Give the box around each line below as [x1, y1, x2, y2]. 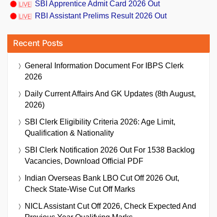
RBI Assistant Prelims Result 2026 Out [35, 11, 167, 20]
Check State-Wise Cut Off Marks [25, 185, 135, 193]
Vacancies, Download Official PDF [25, 156, 143, 165]
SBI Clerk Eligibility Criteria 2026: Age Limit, [25, 117, 175, 126]
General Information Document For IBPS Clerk [25, 61, 184, 70]
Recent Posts [13, 38, 63, 48]
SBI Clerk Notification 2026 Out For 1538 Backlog [25, 145, 195, 154]
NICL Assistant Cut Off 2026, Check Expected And [25, 201, 196, 210]
